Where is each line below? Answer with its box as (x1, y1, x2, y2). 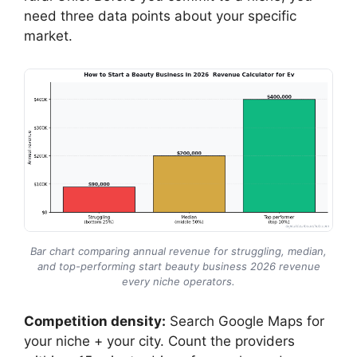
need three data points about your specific (24, 8, 296, 24)
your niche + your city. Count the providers (24, 332, 295, 349)
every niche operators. (122, 274, 235, 288)
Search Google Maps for (166, 312, 324, 329)
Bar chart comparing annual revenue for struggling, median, (30, 244, 327, 257)
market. (24, 28, 73, 44)
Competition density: (24, 312, 166, 329)
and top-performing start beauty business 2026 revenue (37, 259, 320, 273)
